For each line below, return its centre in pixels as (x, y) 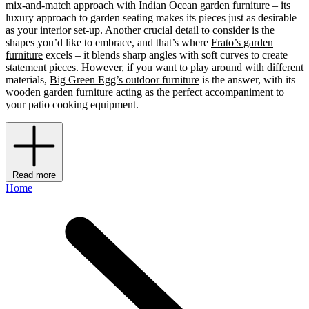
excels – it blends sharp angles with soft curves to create (165, 55)
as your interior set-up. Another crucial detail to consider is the (140, 30)
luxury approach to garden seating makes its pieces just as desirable (151, 18)
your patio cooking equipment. (72, 105)
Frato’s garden (242, 43)
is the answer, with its (247, 80)
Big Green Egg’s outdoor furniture (124, 80)
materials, (28, 80)
